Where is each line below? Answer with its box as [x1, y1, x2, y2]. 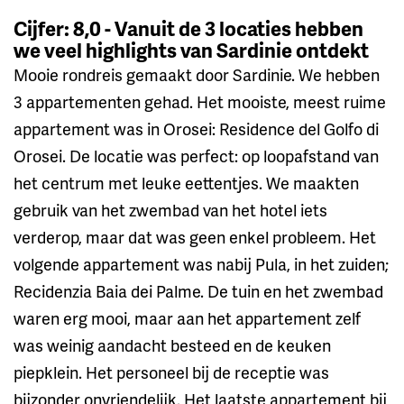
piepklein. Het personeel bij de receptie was [14, 360, 329, 383]
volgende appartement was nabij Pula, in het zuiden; [14, 252, 389, 275]
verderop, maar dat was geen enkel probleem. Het [14, 225, 376, 248]
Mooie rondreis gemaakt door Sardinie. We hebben [14, 62, 380, 86]
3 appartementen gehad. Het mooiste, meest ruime [14, 89, 386, 113]
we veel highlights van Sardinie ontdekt [14, 35, 369, 64]
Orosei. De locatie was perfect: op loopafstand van [14, 143, 379, 167]
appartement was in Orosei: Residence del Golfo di [14, 116, 379, 140]
